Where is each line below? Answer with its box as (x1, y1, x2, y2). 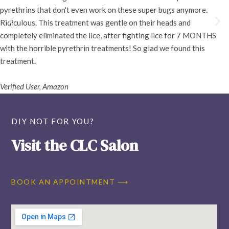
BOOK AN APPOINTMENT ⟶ (11, 177, 129, 186)
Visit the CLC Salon (11, 134, 139, 156)
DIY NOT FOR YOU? (11, 116, 95, 126)
